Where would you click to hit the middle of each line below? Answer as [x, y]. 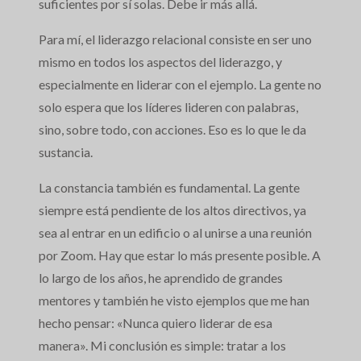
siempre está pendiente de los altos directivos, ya [172, 210]
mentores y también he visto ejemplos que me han [174, 301]
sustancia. [66, 152]
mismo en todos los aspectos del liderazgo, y [160, 62]
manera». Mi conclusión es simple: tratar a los [162, 346]
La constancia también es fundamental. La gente [169, 188]
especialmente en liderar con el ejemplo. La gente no [180, 85]
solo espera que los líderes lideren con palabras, [168, 107]
